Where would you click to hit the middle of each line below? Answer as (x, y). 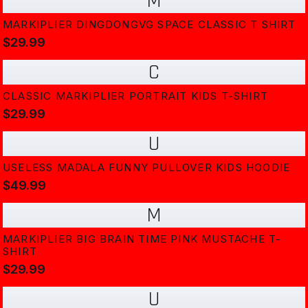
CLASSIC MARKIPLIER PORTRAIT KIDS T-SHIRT (135, 96)
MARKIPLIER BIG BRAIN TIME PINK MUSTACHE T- (142, 239)
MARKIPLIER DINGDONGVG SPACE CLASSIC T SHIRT (150, 24)
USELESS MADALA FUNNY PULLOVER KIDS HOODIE (147, 167)
